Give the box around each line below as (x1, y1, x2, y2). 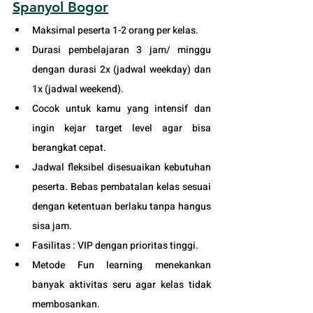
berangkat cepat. (32, 140, 108, 155)
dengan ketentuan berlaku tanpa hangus (32, 198, 211, 214)
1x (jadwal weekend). (32, 81, 126, 96)
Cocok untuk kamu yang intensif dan (32, 101, 211, 116)
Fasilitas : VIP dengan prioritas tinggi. (32, 238, 201, 253)
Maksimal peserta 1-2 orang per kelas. (32, 22, 198, 38)
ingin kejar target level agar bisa (32, 120, 211, 136)
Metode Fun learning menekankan (32, 257, 211, 272)
